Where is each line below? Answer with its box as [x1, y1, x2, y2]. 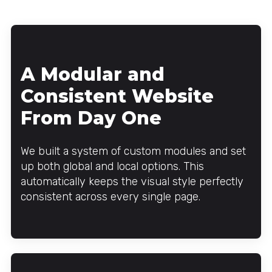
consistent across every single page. [21, 189, 200, 203]
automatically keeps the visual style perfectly [21, 174, 243, 188]
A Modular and [21, 63, 165, 86]
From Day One [21, 106, 161, 129]
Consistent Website [21, 84, 214, 107]
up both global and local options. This [21, 159, 204, 173]
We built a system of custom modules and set [21, 144, 246, 158]
